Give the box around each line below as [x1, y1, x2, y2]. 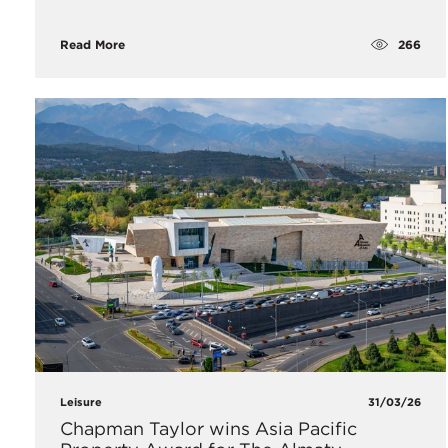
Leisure [60, 394, 102, 409]
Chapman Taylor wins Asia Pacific [60, 417, 357, 439]
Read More [60, 37, 125, 53]
